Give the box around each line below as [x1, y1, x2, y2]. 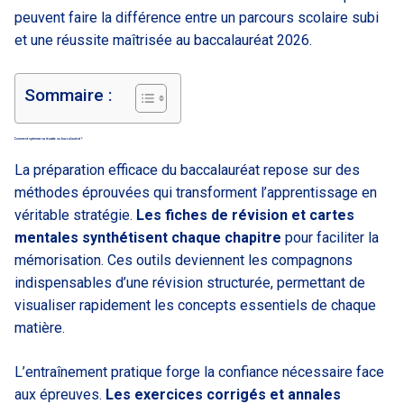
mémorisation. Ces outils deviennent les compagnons [14, 251, 353, 269]
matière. [14, 318, 65, 336]
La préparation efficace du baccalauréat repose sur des [14, 161, 360, 179]
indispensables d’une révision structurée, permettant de [14, 273, 365, 291]
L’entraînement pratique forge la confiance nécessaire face [14, 363, 384, 381]
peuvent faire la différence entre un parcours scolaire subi [14, 8, 379, 26]
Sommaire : [24, 84, 113, 106]
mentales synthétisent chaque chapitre [14, 228, 281, 246]
